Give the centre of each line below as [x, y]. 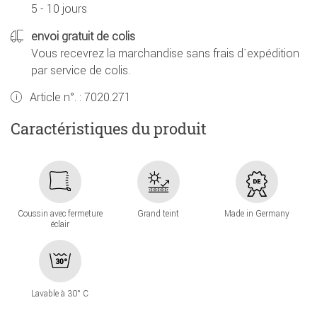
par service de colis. [81, 70]
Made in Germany [257, 214]
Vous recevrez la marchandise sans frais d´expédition [165, 53]
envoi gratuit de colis [83, 36]
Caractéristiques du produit [109, 128]
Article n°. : [57, 97]
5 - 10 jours [59, 9]
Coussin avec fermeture [60, 214]
